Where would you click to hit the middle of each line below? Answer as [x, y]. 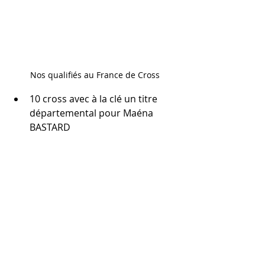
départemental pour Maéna [93, 113]
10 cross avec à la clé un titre [95, 98]
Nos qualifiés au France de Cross [95, 75]
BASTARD [50, 127]
